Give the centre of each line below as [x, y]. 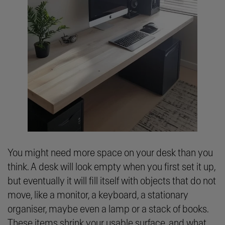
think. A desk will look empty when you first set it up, [111, 167]
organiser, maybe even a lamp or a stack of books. [108, 209]
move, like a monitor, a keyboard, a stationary [98, 195]
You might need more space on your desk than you [110, 153]
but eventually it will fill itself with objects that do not [112, 181]
